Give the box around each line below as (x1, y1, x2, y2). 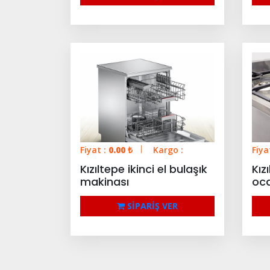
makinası (80, 174, 129, 189)
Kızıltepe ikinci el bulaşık (80, 161, 207, 177)
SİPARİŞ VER (125, 199, 178, 212)
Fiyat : (80, 143, 108, 155)
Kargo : (153, 143, 183, 155)
